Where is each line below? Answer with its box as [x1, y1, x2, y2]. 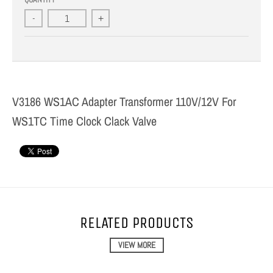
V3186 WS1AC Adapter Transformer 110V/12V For [12, 93, 236, 110]
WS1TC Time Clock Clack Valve [12, 113, 157, 129]
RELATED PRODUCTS [79, 213, 194, 232]
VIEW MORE [118, 240, 155, 250]
